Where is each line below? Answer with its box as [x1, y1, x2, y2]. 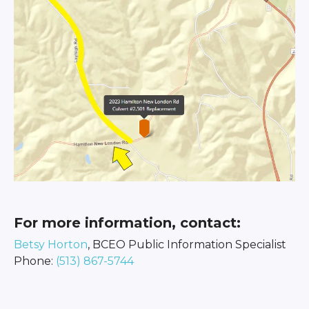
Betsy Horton [13, 237, 88, 251]
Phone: [13, 254, 56, 268]
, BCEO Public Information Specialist [87, 237, 286, 251]
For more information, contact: [13, 214, 241, 231]
